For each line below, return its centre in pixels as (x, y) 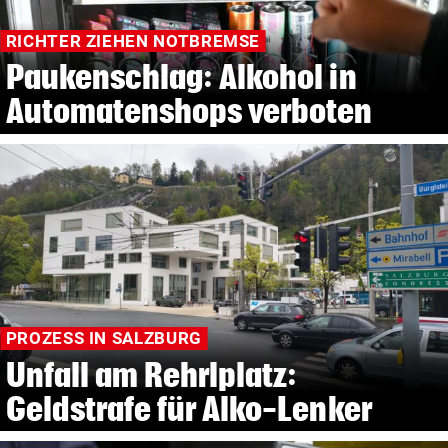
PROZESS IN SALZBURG (103, 338)
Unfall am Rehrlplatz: (151, 374)
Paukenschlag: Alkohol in (181, 77)
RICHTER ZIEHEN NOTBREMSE (133, 41)
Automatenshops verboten (189, 111)
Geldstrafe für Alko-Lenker (188, 408)
